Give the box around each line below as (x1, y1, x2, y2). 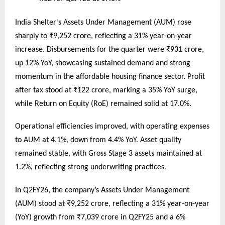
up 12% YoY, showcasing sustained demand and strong (15, 59, 190, 67)
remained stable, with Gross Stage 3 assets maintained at (15, 150, 202, 158)
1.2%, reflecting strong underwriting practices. (15, 163, 166, 172)
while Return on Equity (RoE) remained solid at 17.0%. (15, 99, 191, 108)
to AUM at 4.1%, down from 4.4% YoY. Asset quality (15, 136, 181, 145)
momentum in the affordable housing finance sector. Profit (15, 72, 205, 81)
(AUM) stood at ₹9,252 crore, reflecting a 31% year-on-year (15, 200, 209, 208)
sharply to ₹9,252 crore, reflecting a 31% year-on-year (15, 32, 192, 40)
